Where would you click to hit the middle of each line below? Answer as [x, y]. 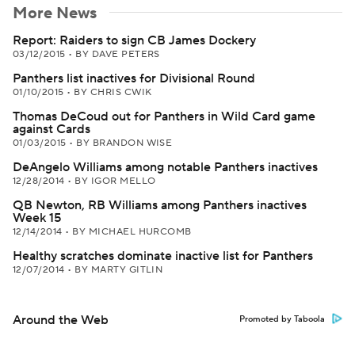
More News [55, 13]
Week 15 [37, 218]
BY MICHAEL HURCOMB [132, 232]
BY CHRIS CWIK [113, 92]
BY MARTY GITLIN [119, 270]
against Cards [52, 129]
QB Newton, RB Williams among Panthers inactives [160, 205]
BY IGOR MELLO [115, 181]
